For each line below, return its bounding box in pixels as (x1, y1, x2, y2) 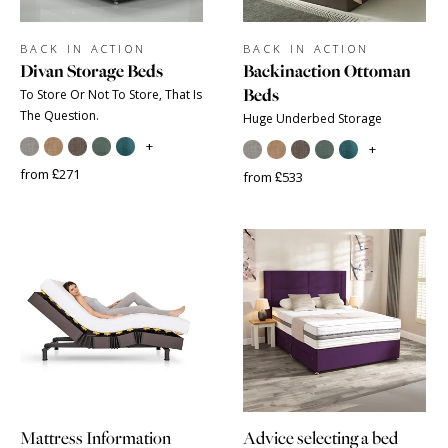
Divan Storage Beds (20, 60, 163, 83)
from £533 (243, 168, 303, 186)
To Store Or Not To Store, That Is (20, 86, 202, 102)
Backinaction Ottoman (243, 60, 411, 83)
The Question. (20, 107, 99, 123)
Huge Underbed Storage (243, 110, 382, 126)
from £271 (20, 165, 80, 183)
